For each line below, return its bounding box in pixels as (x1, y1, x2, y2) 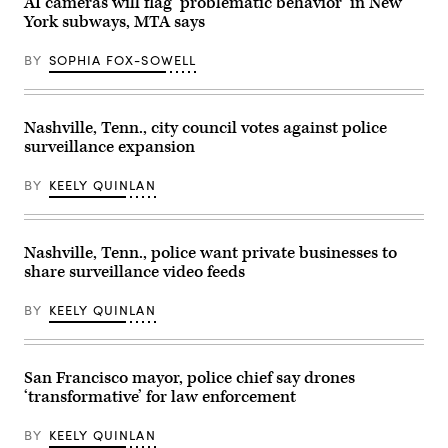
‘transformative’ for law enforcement (24, 385, 296, 408)
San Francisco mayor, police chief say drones (24, 366, 355, 389)
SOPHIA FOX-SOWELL (48, 50, 197, 69)
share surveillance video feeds (24, 260, 245, 283)
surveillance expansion (24, 135, 195, 158)
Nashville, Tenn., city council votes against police (24, 116, 387, 139)
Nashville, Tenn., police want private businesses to (24, 241, 397, 264)
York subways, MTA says (24, 10, 205, 33)
